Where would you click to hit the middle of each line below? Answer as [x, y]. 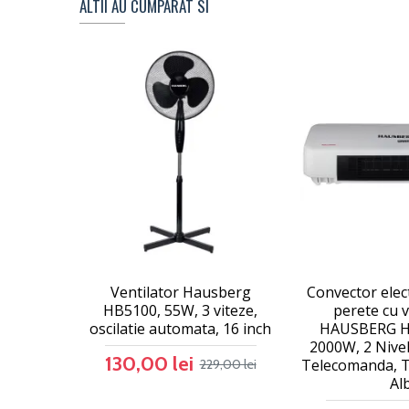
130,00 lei [149, 364]
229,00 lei [228, 364]
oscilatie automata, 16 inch [180, 329]
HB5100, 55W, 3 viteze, [180, 310]
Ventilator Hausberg [180, 292]
